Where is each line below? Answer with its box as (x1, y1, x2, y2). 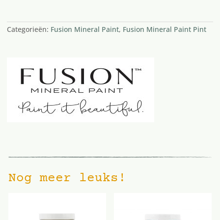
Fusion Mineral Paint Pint (122, 24, 206, 34)
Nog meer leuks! (8, 171, 126, 186)
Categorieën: (6, 24, 51, 34)
